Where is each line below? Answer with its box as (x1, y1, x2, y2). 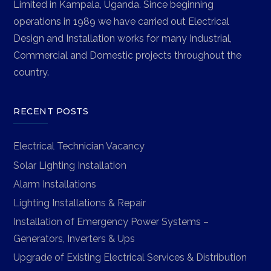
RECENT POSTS (13, 105, 89, 117)
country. (13, 66, 50, 78)
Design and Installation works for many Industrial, (13, 32, 232, 44)
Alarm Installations (13, 178, 97, 190)
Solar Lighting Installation (13, 159, 127, 171)
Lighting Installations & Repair (13, 197, 146, 209)
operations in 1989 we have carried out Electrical (13, 15, 230, 27)
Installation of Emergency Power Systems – (13, 216, 209, 228)
